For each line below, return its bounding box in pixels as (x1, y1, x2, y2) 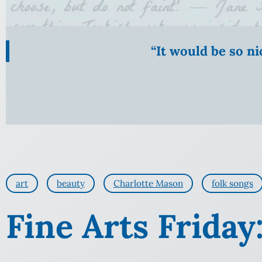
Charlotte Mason (113, 178, 183, 189)
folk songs (212, 178, 253, 189)
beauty (57, 178, 85, 189)
